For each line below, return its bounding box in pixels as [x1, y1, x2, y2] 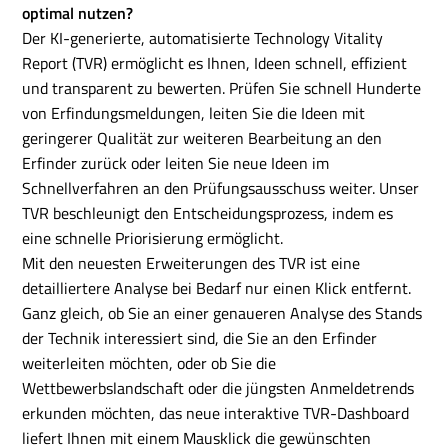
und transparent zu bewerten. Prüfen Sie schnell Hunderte [22, 76, 422, 100]
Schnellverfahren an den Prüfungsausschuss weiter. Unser [22, 176, 420, 200]
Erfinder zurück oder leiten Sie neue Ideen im [22, 151, 330, 175]
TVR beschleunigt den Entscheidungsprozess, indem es [22, 201, 394, 225]
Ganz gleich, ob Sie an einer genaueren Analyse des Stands [22, 301, 423, 325]
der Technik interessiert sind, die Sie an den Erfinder [22, 326, 378, 350]
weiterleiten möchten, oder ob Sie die [22, 351, 277, 375]
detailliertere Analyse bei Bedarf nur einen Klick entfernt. [22, 276, 412, 300]
